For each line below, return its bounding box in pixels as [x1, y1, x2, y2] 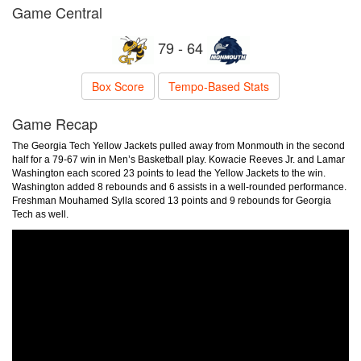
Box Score [92, 78, 144, 94]
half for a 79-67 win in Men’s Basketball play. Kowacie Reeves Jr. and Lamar [12, 154, 345, 165]
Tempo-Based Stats [168, 78, 269, 94]
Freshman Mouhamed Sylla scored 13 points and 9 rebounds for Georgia [12, 195, 331, 206]
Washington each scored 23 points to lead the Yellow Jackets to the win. [12, 168, 326, 179]
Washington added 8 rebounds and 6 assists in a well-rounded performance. [12, 181, 346, 193]
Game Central [12, 2, 102, 23]
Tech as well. [12, 209, 71, 220]
